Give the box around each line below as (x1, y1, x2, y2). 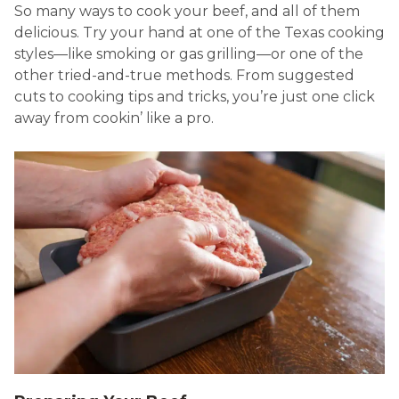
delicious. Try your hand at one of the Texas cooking (14, 23, 385, 41)
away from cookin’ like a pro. (14, 109, 214, 126)
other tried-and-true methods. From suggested (14, 66, 354, 84)
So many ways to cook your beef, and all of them (14, 2, 360, 20)
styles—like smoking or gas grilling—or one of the (14, 45, 363, 62)
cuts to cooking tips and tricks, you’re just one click (14, 87, 375, 105)
